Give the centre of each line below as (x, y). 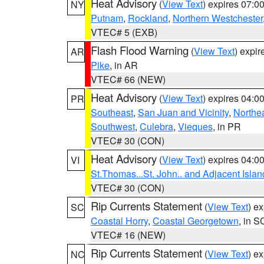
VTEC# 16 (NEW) (128, 235)
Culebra (156, 126)
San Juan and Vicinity (183, 112)
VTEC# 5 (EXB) (124, 32)
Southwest (113, 126)
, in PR (227, 126)
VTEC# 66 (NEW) (128, 79)
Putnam (107, 18)
